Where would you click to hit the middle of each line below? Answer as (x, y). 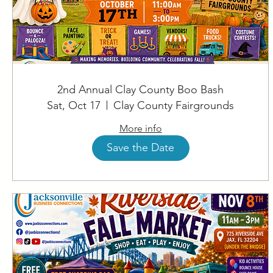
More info (140, 128)
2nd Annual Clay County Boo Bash (141, 89)
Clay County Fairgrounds (174, 105)
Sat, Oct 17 (74, 105)
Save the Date (141, 148)
